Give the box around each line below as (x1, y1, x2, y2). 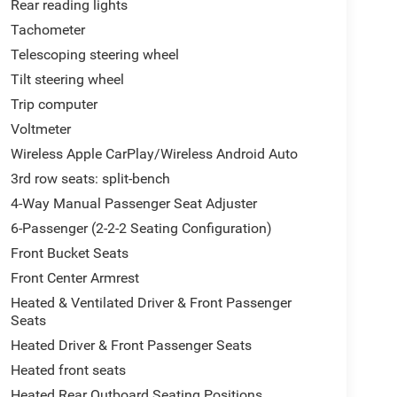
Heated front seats (10, 362, 126, 379)
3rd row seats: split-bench (10, 170, 170, 188)
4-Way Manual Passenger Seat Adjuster (10, 195, 257, 213)
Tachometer (10, 21, 85, 39)
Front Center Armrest (10, 269, 139, 287)
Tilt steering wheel (10, 71, 124, 89)
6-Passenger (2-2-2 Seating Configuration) (10, 220, 272, 237)
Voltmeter (10, 121, 71, 138)
